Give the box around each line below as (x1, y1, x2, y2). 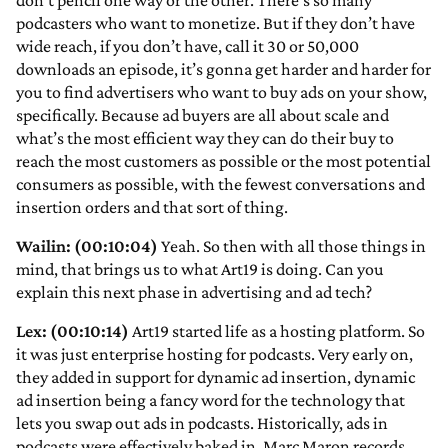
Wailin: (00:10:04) (16, 236, 158, 257)
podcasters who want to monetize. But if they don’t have (16, 13, 415, 34)
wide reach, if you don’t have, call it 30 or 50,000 (16, 36, 359, 57)
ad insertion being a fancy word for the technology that (16, 390, 405, 411)
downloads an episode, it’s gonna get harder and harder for (16, 59, 431, 80)
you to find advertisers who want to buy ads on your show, (16, 82, 427, 103)
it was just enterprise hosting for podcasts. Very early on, (16, 344, 413, 365)
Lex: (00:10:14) (16, 321, 129, 342)
